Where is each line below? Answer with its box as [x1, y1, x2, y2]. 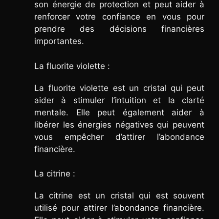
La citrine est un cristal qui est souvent [34, 191, 204, 201]
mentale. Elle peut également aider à [34, 107, 204, 117]
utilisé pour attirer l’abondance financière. [34, 203, 204, 213]
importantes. [34, 36, 84, 46]
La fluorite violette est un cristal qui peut [34, 83, 204, 93]
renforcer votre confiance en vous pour [34, 12, 204, 22]
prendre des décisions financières [34, 24, 204, 34]
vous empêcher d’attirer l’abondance [34, 131, 204, 142]
